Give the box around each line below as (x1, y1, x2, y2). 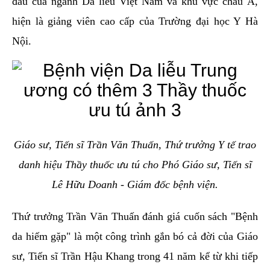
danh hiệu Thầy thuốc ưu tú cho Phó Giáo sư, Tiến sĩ (18, 159, 252, 171)
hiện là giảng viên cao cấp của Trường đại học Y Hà (12, 15, 258, 28)
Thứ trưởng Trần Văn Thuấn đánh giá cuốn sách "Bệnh (12, 210, 258, 223)
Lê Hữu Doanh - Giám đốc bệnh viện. (52, 178, 218, 191)
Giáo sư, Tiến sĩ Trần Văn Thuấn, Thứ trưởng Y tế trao (14, 139, 256, 151)
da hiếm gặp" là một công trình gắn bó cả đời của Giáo (12, 230, 258, 243)
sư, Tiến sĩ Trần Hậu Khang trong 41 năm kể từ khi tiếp (12, 250, 258, 263)
